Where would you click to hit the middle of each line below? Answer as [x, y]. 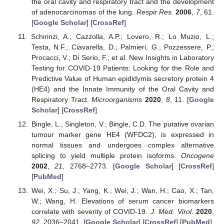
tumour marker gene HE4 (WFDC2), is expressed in [122, 134]
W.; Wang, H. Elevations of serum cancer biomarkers [122, 201]
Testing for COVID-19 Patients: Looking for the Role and [122, 68]
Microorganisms [117, 99]
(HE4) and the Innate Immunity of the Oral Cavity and [122, 89]
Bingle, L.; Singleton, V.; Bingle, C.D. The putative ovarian [122, 124]
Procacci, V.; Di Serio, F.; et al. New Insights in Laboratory [122, 57]
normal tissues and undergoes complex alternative [122, 145]
